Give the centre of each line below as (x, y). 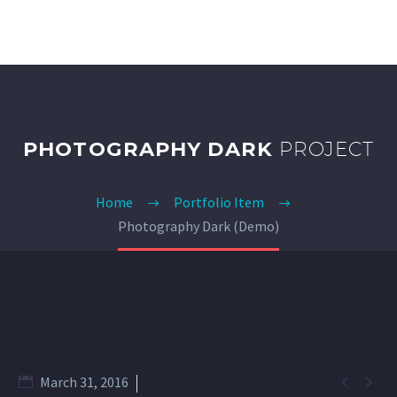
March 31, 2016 (84, 382)
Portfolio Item (218, 202)
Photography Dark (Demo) (198, 226)
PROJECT (327, 148)
